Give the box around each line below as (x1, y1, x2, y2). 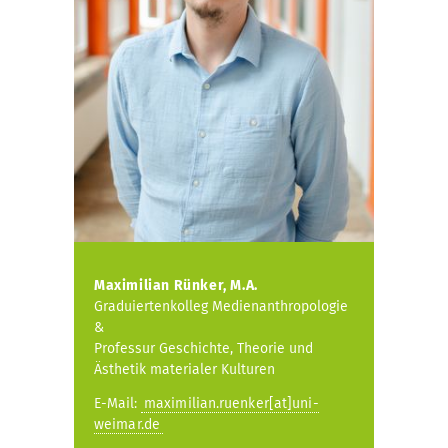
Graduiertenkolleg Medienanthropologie (94, 298, 348, 316)
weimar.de (94, 416, 160, 434)
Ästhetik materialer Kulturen (94, 361, 275, 379)
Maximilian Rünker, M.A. (94, 277, 258, 295)
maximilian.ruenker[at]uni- (144, 395, 319, 413)
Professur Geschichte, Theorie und (94, 340, 313, 358)
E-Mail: (94, 395, 141, 413)
